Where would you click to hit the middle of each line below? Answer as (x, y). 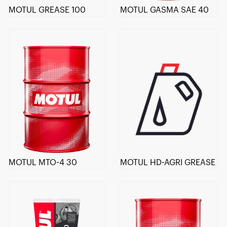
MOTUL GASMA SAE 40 (165, 10)
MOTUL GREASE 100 (47, 10)
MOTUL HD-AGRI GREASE (168, 163)
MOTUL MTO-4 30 (43, 163)
